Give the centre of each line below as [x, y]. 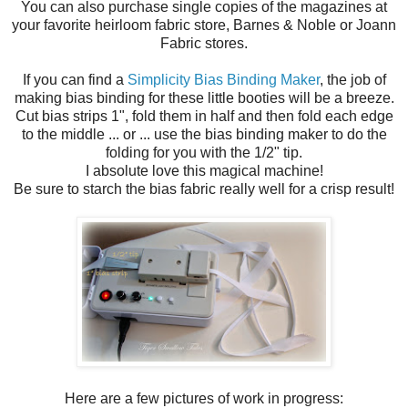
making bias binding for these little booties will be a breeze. [204, 97]
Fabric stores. [204, 43]
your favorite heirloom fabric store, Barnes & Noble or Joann [204, 25]
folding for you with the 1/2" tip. [204, 152]
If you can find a [75, 79]
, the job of [352, 79]
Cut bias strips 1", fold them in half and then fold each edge [204, 116]
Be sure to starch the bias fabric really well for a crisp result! [204, 189]
